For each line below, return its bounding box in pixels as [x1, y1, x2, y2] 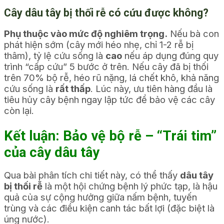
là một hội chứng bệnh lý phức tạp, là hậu [42, 180, 217, 192]
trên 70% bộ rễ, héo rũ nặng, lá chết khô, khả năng [4, 71, 219, 83]
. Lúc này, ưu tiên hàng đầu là [90, 82, 212, 94]
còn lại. [4, 104, 34, 116]
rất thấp [55, 82, 90, 94]
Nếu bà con [167, 27, 219, 39]
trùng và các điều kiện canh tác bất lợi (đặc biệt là [4, 202, 214, 214]
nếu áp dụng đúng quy [122, 49, 218, 61]
